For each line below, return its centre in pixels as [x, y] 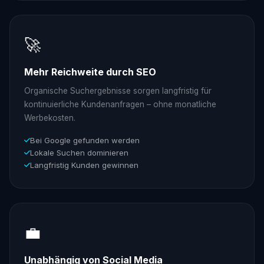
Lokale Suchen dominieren [79, 152]
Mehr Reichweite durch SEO [90, 72]
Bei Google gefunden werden [85, 140]
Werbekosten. [50, 118]
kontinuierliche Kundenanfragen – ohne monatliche [120, 104]
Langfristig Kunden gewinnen [84, 165]
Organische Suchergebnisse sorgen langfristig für [118, 90]
